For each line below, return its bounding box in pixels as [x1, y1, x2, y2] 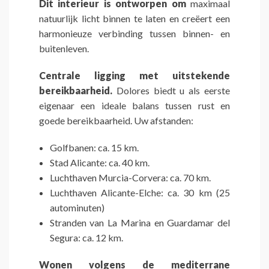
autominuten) [49, 202, 104, 214]
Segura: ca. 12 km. [49, 232, 123, 244]
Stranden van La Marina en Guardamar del [49, 217, 230, 229]
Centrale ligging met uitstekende [39, 70, 230, 82]
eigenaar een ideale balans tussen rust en [39, 100, 230, 112]
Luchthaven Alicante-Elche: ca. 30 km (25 [49, 187, 230, 199]
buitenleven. [39, 43, 89, 55]
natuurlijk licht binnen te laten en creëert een [39, 13, 230, 25]
